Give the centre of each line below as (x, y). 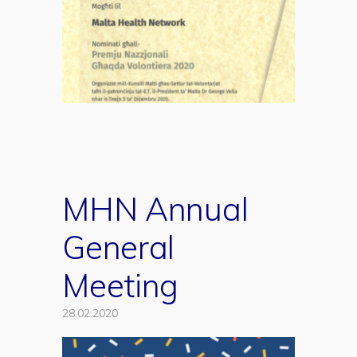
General (119, 247)
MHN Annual (155, 208)
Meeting (121, 285)
